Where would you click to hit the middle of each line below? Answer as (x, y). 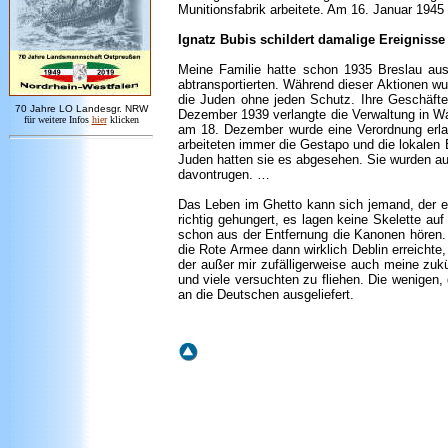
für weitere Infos (57, 119)
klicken (124, 119)
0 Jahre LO (46, 108)
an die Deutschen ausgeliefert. (266, 294)
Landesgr (97, 108)
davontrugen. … (224, 174)
